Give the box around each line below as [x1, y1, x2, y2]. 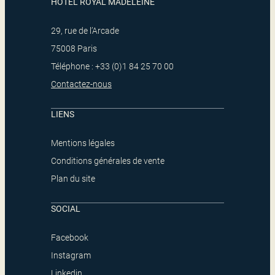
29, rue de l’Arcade [51, 26, 119, 36]
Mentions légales [51, 138, 115, 149]
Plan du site [51, 174, 95, 184]
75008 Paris [51, 44, 97, 54]
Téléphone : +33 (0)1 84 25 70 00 [51, 61, 174, 72]
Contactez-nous [51, 79, 112, 90]
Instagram [51, 250, 91, 261]
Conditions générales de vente [51, 156, 165, 166]
